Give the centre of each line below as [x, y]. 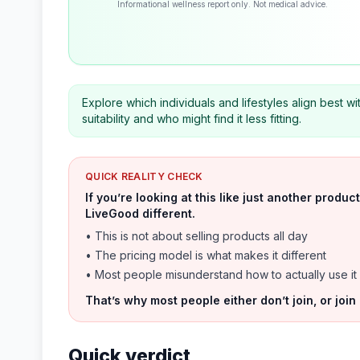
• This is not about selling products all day [196, 236]
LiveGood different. [140, 213]
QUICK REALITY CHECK [144, 176]
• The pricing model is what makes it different [206, 255]
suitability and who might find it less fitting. [192, 119]
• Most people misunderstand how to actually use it [221, 274]
